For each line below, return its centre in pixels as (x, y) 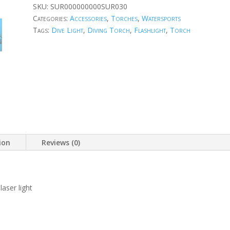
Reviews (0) (61, 142)
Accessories (88, 18)
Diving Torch (108, 30)
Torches (124, 18)
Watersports (161, 18)
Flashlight (150, 30)
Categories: (51, 18)
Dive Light (67, 30)
